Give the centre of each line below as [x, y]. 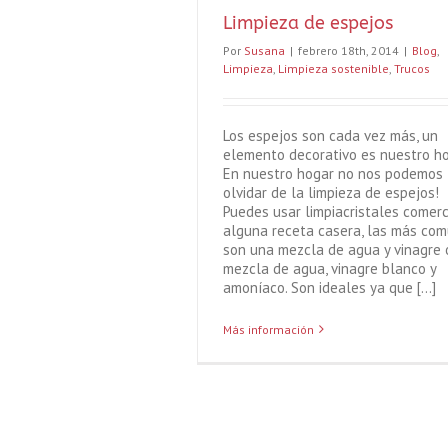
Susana [264, 50]
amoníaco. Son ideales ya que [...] [329, 287]
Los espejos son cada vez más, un [330, 135]
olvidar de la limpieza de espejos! [331, 192]
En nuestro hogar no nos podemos [333, 173]
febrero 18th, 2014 [348, 50]
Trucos [412, 68]
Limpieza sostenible [333, 68]
